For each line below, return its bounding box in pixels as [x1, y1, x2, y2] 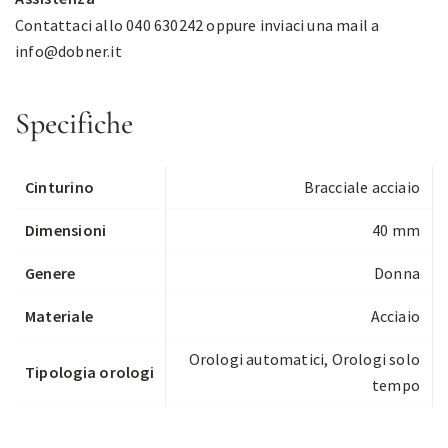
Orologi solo [331, 349, 420, 370]
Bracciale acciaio [303, 177, 420, 198]
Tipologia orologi [25, 362, 154, 383]
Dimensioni [25, 220, 107, 241]
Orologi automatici [188, 349, 325, 370]
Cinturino [25, 177, 95, 198]
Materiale [25, 306, 94, 327]
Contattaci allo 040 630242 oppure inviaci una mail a [15, 15, 380, 36]
